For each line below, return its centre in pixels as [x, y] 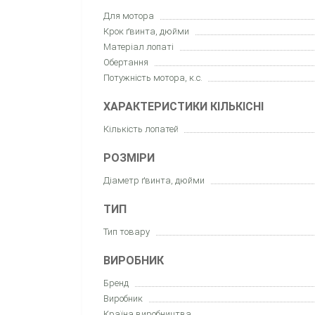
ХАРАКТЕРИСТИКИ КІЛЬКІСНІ [184, 106]
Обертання [126, 62]
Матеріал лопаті [139, 46]
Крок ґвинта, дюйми [146, 31]
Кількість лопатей [141, 129]
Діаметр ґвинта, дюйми [154, 180]
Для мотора [129, 15]
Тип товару [127, 231]
